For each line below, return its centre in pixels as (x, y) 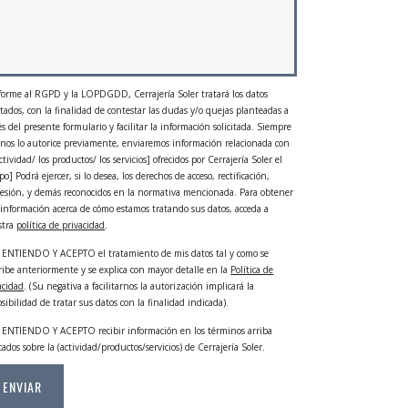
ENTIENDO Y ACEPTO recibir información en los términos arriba (138, 331)
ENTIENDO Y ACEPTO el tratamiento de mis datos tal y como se (136, 253)
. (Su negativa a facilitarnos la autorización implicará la (139, 286)
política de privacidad (61, 225)
